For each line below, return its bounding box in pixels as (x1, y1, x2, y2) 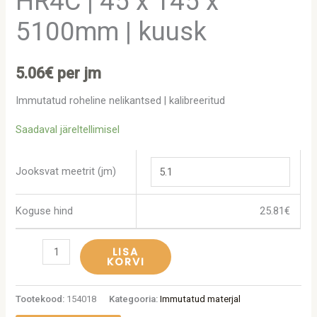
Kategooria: (109, 293, 161, 304)
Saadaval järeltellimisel (16, 123, 120, 137)
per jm (54, 64, 102, 83)
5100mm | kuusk (16, 16, 207, 47)
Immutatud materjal (160, 293, 241, 304)
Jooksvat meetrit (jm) (16, 164, 117, 178)
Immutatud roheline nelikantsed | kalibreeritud (16, 93, 226, 107)
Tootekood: (16, 293, 67, 304)
